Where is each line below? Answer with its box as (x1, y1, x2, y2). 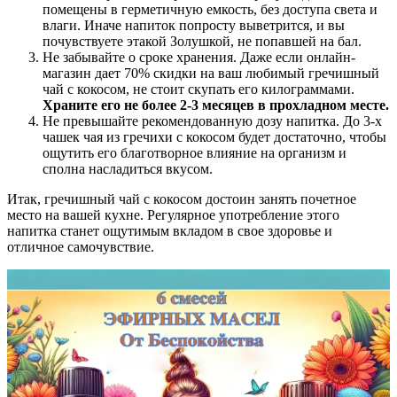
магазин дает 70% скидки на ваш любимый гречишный (43, 65, 379, 81)
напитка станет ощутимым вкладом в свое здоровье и (7, 222, 332, 238)
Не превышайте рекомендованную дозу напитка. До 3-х (43, 113, 382, 128)
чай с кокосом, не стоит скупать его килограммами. (43, 81, 354, 97)
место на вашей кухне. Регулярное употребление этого (7, 206, 339, 222)
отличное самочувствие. (7, 238, 154, 254)
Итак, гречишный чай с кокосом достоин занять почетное (7, 191, 356, 206)
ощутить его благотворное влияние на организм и (43, 144, 346, 160)
